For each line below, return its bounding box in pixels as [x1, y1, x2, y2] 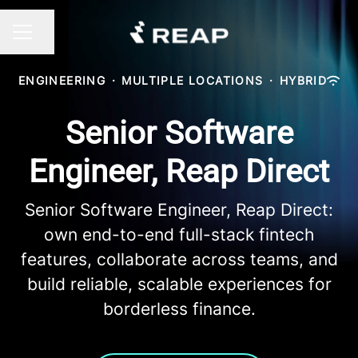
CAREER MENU [12, 32, 97, 46]
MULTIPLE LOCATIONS [121, 74, 264, 87]
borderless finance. [102, 299, 256, 319]
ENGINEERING [18, 74, 106, 87]
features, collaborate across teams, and [20, 249, 338, 269]
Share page [30, 31, 100, 48]
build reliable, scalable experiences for [26, 274, 332, 294]
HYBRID [279, 74, 328, 87]
